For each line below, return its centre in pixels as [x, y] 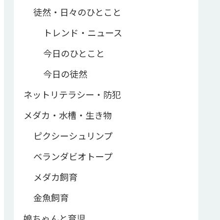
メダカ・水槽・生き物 [68, 115]
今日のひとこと [74, 53]
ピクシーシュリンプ [73, 135]
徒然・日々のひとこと [77, 12]
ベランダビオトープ [73, 156]
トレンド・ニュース [83, 32]
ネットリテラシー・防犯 [72, 94]
